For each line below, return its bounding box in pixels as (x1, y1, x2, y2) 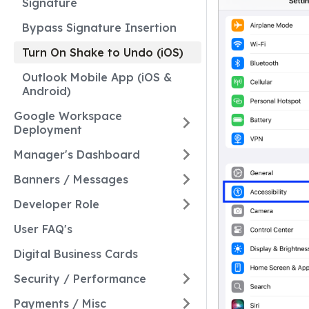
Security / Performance (14, 272, 146, 286)
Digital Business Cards (14, 247, 138, 261)
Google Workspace (14, 109, 122, 123)
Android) (22, 84, 71, 98)
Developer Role (14, 197, 99, 211)
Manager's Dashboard (14, 148, 140, 161)
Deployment (14, 123, 82, 137)
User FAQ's (14, 222, 72, 236)
